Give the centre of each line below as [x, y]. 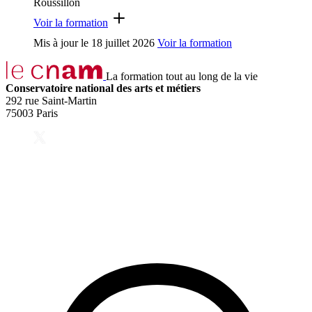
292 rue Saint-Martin [51, 101]
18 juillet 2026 [123, 42]
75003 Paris [32, 114]
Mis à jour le [62, 42]
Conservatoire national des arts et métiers [103, 88]
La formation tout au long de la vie [182, 76]
